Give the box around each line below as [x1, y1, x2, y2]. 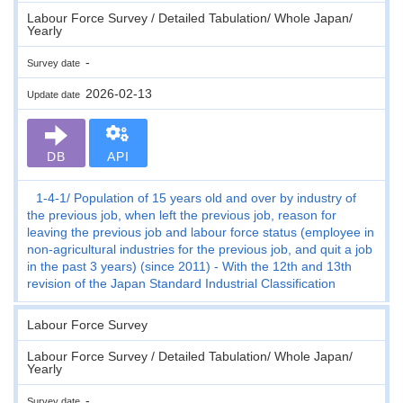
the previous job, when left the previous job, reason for [27, 207, 336, 222]
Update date [27, 88, 85, 100]
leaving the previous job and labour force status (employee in [27, 224, 374, 239]
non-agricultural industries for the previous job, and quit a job [27, 241, 372, 256]
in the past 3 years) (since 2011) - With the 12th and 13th [27, 258, 352, 273]
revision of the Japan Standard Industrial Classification [27, 275, 336, 291]
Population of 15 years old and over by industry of [74, 190, 356, 205]
